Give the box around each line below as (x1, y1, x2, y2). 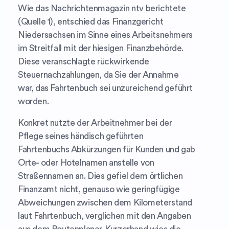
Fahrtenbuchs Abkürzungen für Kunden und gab (18, 145, 195, 154)
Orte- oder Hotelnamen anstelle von (18, 158, 154, 167)
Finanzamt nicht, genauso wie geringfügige (18, 185, 180, 194)
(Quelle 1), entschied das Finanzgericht (18, 17, 164, 26)
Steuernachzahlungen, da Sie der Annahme (18, 70, 179, 79)
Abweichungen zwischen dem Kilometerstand (18, 198, 193, 207)
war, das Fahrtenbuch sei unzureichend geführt (18, 83, 193, 93)
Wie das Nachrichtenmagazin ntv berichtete (18, 4, 186, 13)
